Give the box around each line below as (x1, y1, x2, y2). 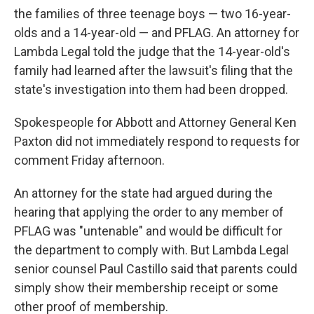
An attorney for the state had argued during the (14, 186, 273, 200)
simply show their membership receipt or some (14, 280, 278, 295)
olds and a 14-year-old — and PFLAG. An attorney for (14, 25, 299, 40)
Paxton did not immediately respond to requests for (14, 134, 300, 149)
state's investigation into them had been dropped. (14, 82, 288, 97)
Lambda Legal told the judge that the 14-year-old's (14, 44, 290, 59)
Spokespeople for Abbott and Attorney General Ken (14, 115, 296, 130)
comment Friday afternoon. (14, 153, 165, 168)
